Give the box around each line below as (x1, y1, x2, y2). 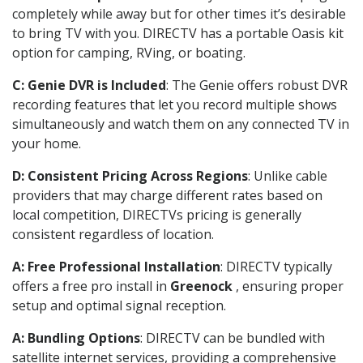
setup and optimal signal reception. (12, 296, 226, 314)
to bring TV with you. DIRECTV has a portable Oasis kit (12, 23, 344, 42)
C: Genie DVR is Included (12, 75, 166, 94)
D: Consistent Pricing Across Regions (12, 166, 248, 185)
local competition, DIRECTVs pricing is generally (12, 205, 301, 224)
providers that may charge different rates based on (12, 186, 322, 204)
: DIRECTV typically (220, 257, 332, 275)
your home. (12, 134, 81, 152)
